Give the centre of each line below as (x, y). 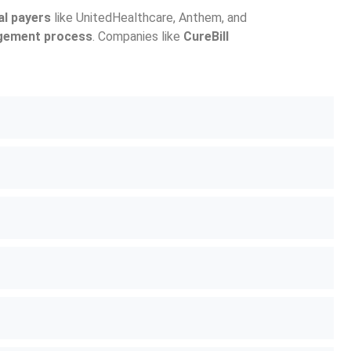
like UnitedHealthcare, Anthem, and (149, 18)
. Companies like (138, 37)
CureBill (206, 37)
